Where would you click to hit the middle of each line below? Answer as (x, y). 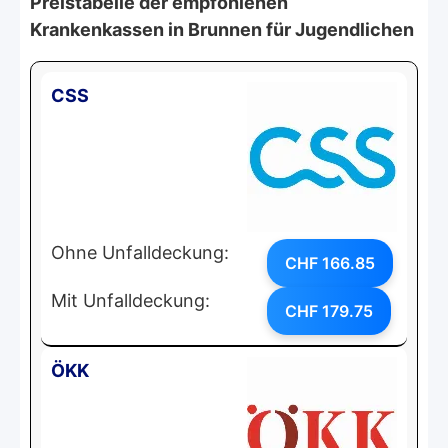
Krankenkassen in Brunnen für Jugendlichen (222, 29)
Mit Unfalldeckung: (130, 300)
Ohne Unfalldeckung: (140, 252)
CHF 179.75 (329, 310)
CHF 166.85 (330, 262)
